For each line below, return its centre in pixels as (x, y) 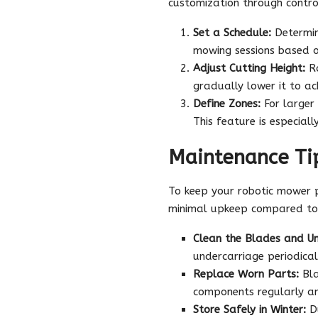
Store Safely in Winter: (250, 309)
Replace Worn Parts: (246, 274)
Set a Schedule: (232, 32)
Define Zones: (227, 103)
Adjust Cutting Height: (249, 68)
